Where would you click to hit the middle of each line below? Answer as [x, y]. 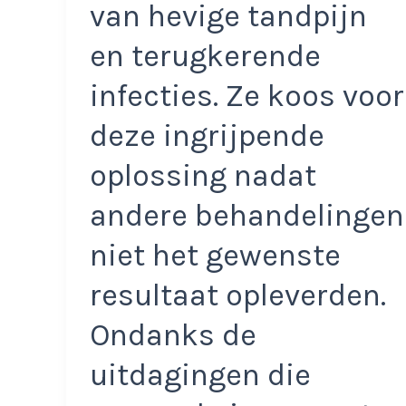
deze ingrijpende [207, 135]
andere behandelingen [246, 215]
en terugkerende [205, 56]
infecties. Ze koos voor [246, 96]
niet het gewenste [215, 255]
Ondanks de [173, 335]
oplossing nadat [203, 175]
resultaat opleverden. [237, 295]
